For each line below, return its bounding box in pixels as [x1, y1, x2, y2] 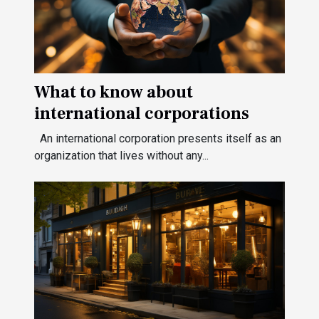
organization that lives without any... [34, 149, 209, 163]
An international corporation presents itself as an [34, 132, 281, 146]
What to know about [34, 81, 193, 104]
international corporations [34, 103, 249, 125]
